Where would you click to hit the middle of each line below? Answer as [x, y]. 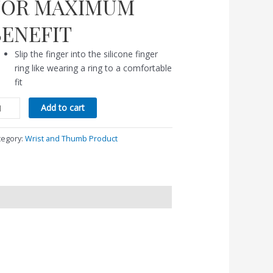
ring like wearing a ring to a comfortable [94, 68]
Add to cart [62, 107]
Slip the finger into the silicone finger [87, 54]
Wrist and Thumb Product [72, 139]
